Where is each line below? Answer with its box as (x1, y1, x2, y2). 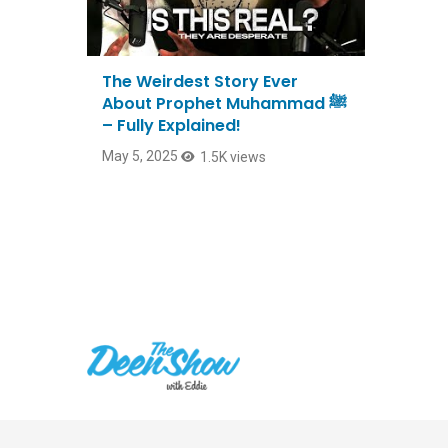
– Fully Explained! (102, 114, 241, 138)
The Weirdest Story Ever (102, 70, 298, 94)
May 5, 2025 (102, 148, 178, 165)
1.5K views (200, 149, 266, 166)
